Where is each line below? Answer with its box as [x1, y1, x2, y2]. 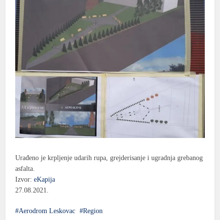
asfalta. [15, 165, 35, 172]
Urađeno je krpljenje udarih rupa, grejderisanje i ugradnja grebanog [15, 154, 203, 162]
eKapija [34, 175, 55, 183]
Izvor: [15, 175, 34, 183]
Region [83, 207, 103, 215]
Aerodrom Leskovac [19, 207, 76, 215]
